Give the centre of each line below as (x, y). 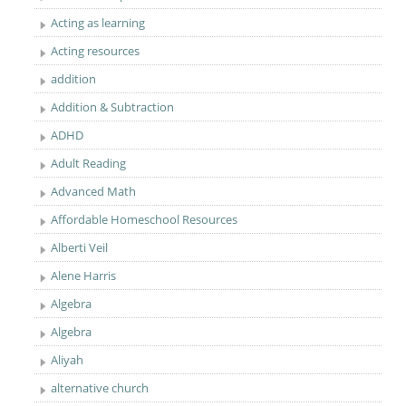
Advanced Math (94, 191)
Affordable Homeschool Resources (145, 219)
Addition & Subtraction (113, 107)
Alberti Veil (80, 247)
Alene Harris (84, 275)
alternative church (100, 388)
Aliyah (68, 360)
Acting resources (96, 51)
